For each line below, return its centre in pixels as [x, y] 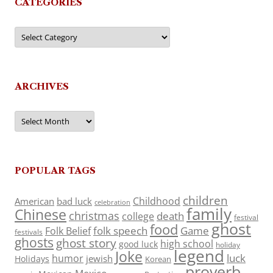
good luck [138, 244]
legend [199, 256]
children [205, 200]
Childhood [157, 201]
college [138, 217]
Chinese [41, 215]
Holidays [32, 259]
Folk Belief [68, 231]
